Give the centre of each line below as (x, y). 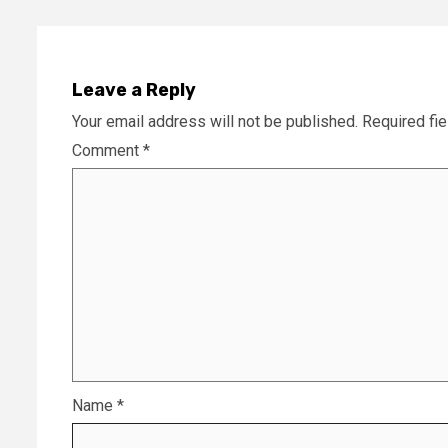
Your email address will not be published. (215, 121)
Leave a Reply (134, 89)
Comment (107, 150)
